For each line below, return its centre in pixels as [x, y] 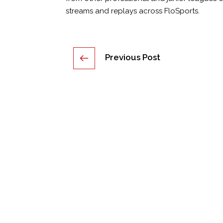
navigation [97, 75]
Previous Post [133, 57]
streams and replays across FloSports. [133, 11]
